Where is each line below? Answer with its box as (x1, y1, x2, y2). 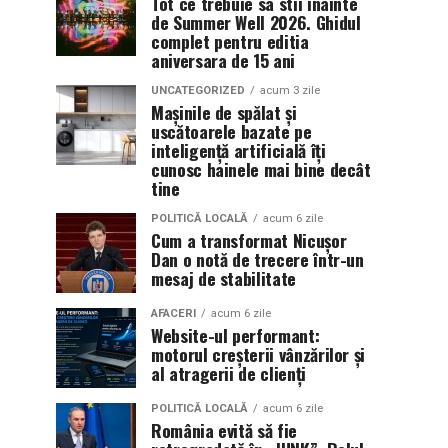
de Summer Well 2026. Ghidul (151, 8, 361, 35)
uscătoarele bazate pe (151, 117, 312, 144)
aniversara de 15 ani (151, 46, 295, 73)
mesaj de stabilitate (151, 264, 296, 291)
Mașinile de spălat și (151, 98, 297, 125)
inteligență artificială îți (151, 136, 326, 163)
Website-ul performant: (151, 321, 320, 348)
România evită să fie (151, 416, 297, 443)
